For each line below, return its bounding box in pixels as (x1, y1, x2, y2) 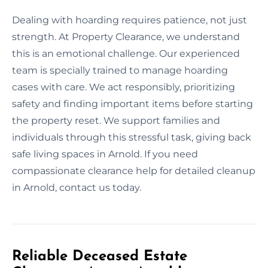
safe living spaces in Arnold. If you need (12, 148, 198, 160)
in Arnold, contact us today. (12, 181, 141, 193)
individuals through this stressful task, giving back (12, 131, 251, 143)
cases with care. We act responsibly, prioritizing (12, 81, 235, 93)
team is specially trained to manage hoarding (12, 64, 228, 76)
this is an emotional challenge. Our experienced (12, 47, 240, 59)
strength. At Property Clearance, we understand (12, 31, 240, 42)
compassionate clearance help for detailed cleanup (12, 165, 255, 176)
